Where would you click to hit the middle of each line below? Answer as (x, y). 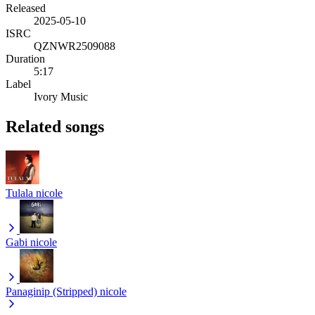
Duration (25, 58)
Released (26, 8)
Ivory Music (61, 96)
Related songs (55, 126)
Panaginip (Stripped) (51, 291)
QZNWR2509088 (75, 46)
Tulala (19, 193)
